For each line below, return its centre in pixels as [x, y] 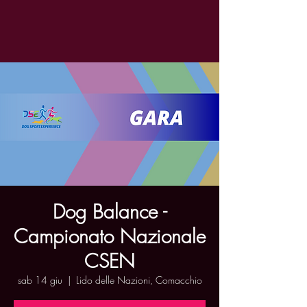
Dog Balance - [110, 211]
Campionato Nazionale [110, 236]
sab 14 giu [40, 280]
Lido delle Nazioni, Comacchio [139, 280]
